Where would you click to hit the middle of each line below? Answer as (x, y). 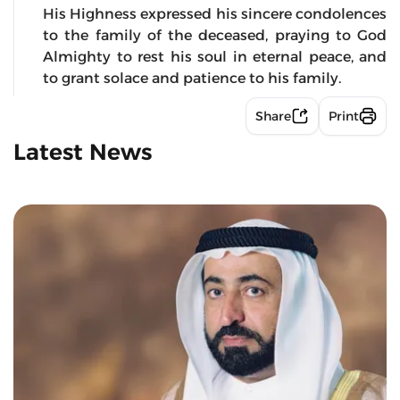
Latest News (83, 151)
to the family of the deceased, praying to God (215, 35)
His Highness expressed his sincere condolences (215, 13)
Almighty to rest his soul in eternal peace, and (215, 56)
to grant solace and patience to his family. (192, 78)
